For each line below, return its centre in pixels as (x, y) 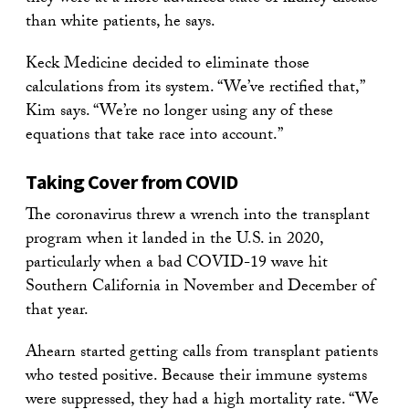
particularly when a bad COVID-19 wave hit (177, 264)
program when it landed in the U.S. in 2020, (174, 240)
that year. (57, 311)
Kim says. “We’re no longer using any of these (179, 112)
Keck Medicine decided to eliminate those (168, 65)
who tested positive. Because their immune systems (196, 377)
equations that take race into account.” (154, 136)
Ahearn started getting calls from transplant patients (202, 353)
